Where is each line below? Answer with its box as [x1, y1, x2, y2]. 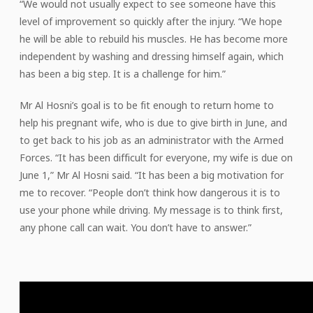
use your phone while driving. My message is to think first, [20, 203, 283, 217]
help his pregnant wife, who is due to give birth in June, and [20, 115, 287, 129]
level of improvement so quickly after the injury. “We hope [20, 14, 282, 28]
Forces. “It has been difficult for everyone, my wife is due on [20, 150, 293, 164]
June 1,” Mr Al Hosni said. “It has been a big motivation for [20, 168, 284, 182]
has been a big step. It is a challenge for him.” [20, 66, 228, 80]
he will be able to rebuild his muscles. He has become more [20, 31, 288, 45]
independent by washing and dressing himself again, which [20, 49, 284, 63]
